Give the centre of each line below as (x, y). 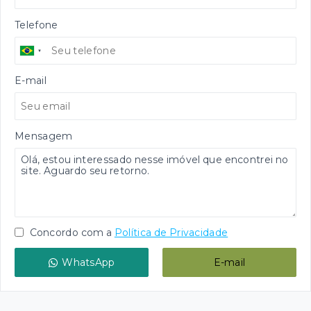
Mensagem (44, 136)
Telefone (36, 25)
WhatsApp (89, 262)
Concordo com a (70, 233)
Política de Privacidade (171, 233)
